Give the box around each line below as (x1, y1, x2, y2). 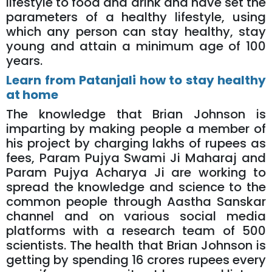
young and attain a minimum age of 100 (6, 38, 266, 55)
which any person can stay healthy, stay (6, 23, 266, 41)
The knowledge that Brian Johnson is (6, 106, 266, 123)
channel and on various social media (6, 208, 266, 225)
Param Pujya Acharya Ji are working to (6, 164, 266, 182)
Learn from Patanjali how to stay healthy (6, 72, 266, 89)
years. (6, 52, 42, 70)
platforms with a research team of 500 (6, 222, 266, 240)
